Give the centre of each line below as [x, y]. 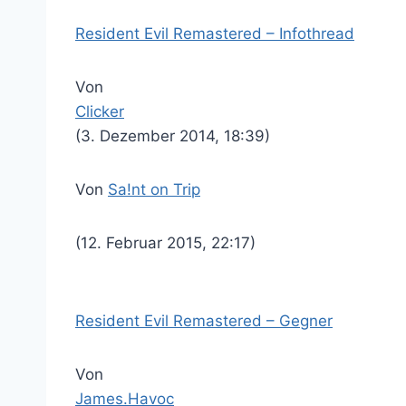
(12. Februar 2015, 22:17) [165, 243]
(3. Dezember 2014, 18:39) [173, 136]
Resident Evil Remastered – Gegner [204, 321]
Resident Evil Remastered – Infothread [215, 34]
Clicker [100, 111]
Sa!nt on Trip [154, 189]
